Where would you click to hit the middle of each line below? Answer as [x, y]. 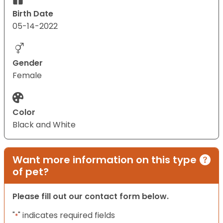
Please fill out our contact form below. [91, 197]
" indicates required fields [66, 216]
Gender [28, 63]
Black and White [44, 125]
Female [27, 76]
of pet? [31, 172]
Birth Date [33, 14]
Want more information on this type [105, 160]
